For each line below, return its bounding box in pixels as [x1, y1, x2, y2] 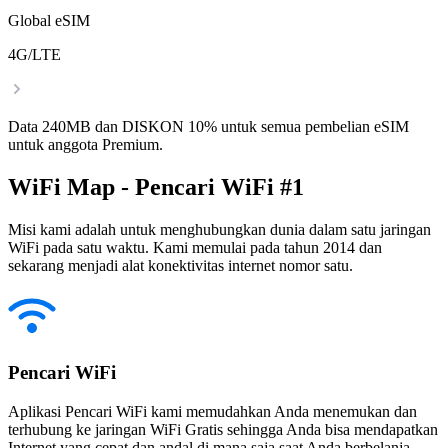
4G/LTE [8, 46, 61, 64]
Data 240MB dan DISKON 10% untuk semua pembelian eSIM [8, 118, 409, 136]
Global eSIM [8, 12, 90, 30]
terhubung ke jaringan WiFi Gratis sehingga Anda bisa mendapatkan [8, 420, 438, 438]
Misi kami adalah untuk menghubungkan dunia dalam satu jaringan [8, 221, 431, 239]
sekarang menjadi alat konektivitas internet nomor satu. [8, 257, 353, 275]
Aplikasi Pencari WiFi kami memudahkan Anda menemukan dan [8, 402, 417, 420]
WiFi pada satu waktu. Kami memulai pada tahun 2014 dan [8, 239, 382, 257]
